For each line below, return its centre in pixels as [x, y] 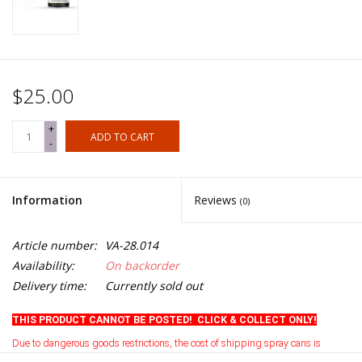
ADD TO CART [122, 137]
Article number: [55, 246]
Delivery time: [49, 286]
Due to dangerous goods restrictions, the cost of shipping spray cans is [166, 343]
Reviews [217, 200]
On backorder [142, 266]
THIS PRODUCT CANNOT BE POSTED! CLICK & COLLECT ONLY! [164, 320]
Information [47, 200]
